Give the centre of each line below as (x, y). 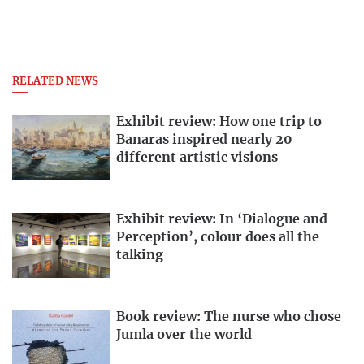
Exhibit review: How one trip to (219, 122)
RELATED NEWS (55, 82)
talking (140, 256)
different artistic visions (197, 158)
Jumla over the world (184, 334)
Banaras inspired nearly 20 (204, 140)
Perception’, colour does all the (218, 238)
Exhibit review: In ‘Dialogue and (222, 220)
